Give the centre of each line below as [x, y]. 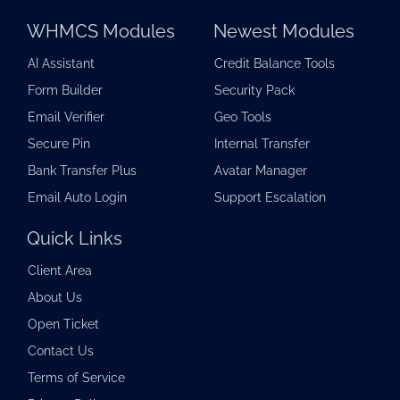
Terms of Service [76, 378]
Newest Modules [284, 31]
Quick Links [75, 238]
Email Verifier [66, 117]
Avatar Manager [261, 171]
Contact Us [61, 351]
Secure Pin [59, 144]
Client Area [60, 271]
